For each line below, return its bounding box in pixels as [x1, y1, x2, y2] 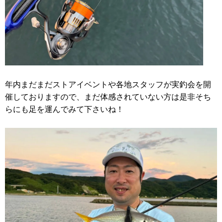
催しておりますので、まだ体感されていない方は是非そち [5, 92, 211, 101]
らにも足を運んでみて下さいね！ [5, 105, 124, 113]
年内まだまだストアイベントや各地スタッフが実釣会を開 [5, 80, 211, 89]
